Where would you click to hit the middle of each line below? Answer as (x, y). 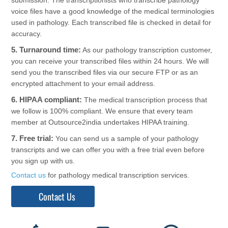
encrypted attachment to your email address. (83, 83)
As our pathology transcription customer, (147, 50)
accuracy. (27, 33)
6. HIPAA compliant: (47, 99)
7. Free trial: (33, 138)
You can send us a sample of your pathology (126, 139)
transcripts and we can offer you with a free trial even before (108, 150)
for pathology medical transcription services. (118, 175)
